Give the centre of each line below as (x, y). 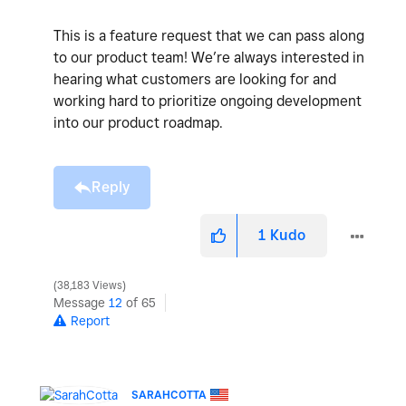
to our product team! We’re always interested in (209, 57)
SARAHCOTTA (169, 394)
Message (81, 302)
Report (90, 320)
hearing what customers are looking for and (195, 79)
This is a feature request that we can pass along (209, 35)
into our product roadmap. (140, 122)
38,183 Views (90, 285)
